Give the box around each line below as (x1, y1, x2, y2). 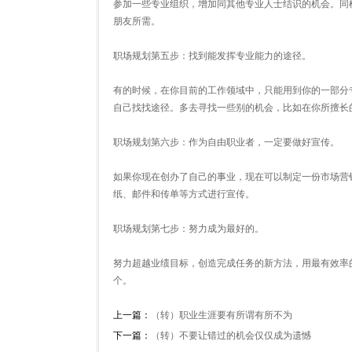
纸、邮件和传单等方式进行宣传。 (113, 189, 255, 200)
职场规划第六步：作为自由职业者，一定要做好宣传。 (113, 137, 339, 148)
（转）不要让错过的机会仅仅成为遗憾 (151, 330, 311, 341)
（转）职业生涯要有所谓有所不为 (151, 310, 292, 321)
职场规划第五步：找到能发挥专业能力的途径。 (113, 50, 311, 61)
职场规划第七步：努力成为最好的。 (113, 223, 264, 234)
